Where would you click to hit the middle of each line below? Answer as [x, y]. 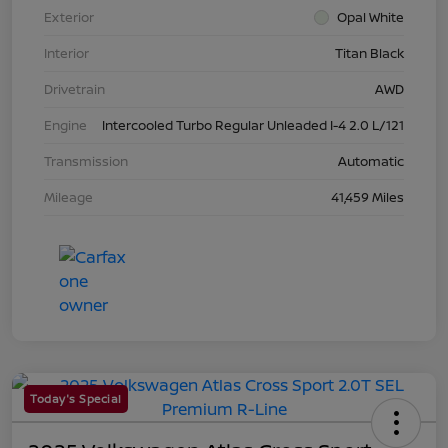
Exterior [69, 16]
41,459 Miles [367, 196]
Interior [66, 52]
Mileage [68, 196]
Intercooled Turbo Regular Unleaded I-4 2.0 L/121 [253, 124]
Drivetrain [74, 88]
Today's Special [76, 398]
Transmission [86, 160]
